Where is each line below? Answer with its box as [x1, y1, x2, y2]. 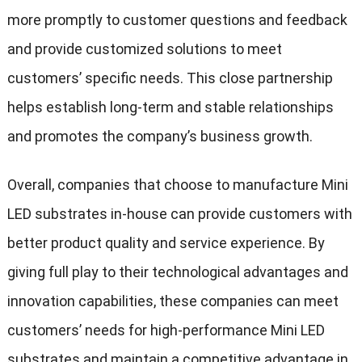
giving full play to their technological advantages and [6, 263, 348, 281]
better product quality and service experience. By [6, 234, 325, 252]
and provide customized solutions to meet [6, 40, 282, 58]
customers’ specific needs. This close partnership [6, 69, 333, 87]
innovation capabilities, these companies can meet [6, 293, 339, 310]
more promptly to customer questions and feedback [6, 11, 347, 29]
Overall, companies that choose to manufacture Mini [6, 176, 348, 194]
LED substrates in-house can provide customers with [6, 205, 352, 223]
